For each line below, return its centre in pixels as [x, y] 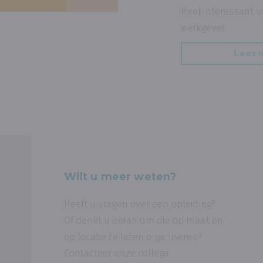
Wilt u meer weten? [120, 176]
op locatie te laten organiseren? [134, 237]
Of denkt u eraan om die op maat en [144, 220]
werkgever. [203, 28]
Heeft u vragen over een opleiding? [140, 204]
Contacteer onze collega [118, 253]
